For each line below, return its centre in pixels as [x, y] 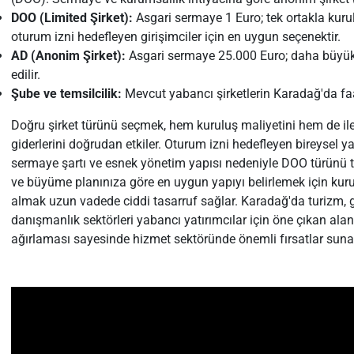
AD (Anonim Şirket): [68, 56]
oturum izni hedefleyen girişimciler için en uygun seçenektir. [175, 37]
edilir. [25, 75]
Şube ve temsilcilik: [66, 94]
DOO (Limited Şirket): [72, 18]
